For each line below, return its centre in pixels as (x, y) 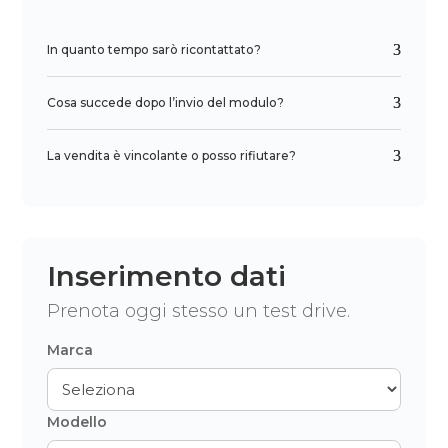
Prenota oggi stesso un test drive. (199, 310)
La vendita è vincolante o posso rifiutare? (172, 155)
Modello (77, 421)
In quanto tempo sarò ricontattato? (154, 49)
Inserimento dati (167, 275)
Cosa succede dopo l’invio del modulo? (166, 102)
